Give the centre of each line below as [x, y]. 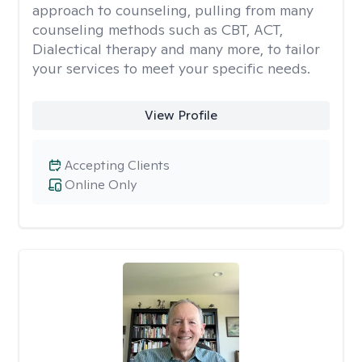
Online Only [101, 185]
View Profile [181, 115]
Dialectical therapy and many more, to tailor [176, 49]
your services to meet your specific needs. [171, 68]
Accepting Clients [117, 165]
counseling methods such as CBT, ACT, [158, 29]
